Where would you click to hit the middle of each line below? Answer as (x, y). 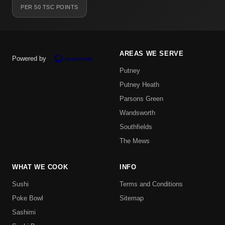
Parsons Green (141, 99)
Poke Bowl (28, 198)
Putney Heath (139, 85)
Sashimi (24, 212)
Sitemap (132, 198)
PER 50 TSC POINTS (49, 7)
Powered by (29, 59)
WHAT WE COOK (40, 167)
